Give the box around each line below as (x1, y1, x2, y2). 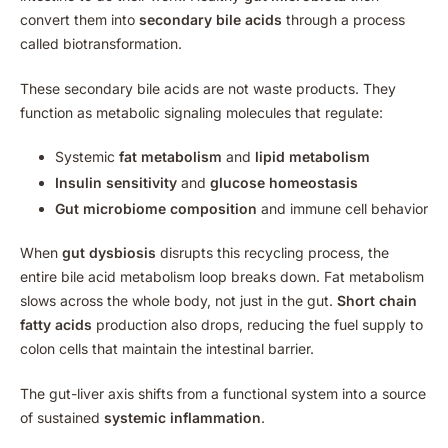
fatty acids (20, 316, 92, 334)
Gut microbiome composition (55, 200, 257, 218)
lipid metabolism (255, 147, 370, 165)
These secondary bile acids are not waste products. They (20, 79, 396, 97)
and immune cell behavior (257, 200, 428, 218)
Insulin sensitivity (55, 173, 177, 191)
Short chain (337, 292, 417, 310)
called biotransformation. (20, 34, 182, 52)
